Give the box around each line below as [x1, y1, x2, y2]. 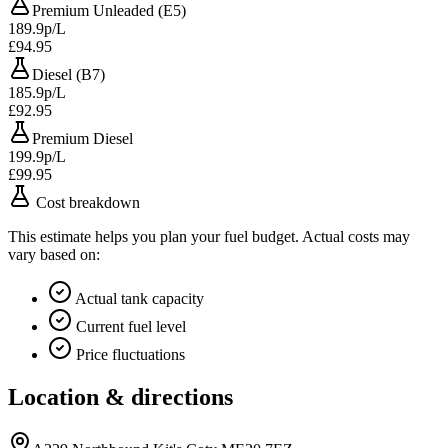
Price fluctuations [72, 346, 185, 364]
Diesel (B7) [32, 66, 105, 84]
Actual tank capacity [72, 290, 204, 308]
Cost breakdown [32, 194, 140, 212]
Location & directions [8, 384, 233, 411]
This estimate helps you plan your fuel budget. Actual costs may [8, 228, 410, 246]
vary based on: [8, 246, 100, 264]
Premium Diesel [32, 130, 133, 148]
